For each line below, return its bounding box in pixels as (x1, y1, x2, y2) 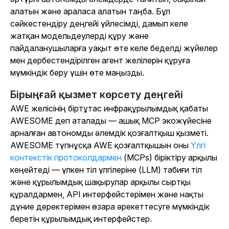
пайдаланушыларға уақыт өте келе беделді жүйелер (10, 43, 218, 54)
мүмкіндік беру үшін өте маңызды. (10, 67, 144, 78)
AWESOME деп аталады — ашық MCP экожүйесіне (10, 116, 212, 126)
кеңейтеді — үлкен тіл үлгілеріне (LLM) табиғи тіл (10, 165, 202, 175)
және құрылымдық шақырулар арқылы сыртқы (10, 177, 191, 188)
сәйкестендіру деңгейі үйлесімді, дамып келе (10, 18, 188, 29)
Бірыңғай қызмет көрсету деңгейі (10, 88, 183, 101)
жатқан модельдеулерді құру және (10, 31, 149, 41)
